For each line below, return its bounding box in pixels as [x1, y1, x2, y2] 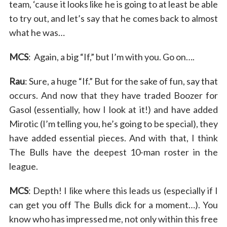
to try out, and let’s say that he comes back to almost [9, 12, 218, 24]
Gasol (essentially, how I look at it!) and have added [9, 103, 218, 115]
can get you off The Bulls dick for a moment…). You [9, 199, 218, 210]
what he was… [9, 26, 65, 38]
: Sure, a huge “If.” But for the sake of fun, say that [24, 75, 218, 87]
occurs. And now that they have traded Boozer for [9, 89, 218, 101]
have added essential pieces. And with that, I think [9, 132, 218, 143]
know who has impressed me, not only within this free [9, 213, 218, 224]
